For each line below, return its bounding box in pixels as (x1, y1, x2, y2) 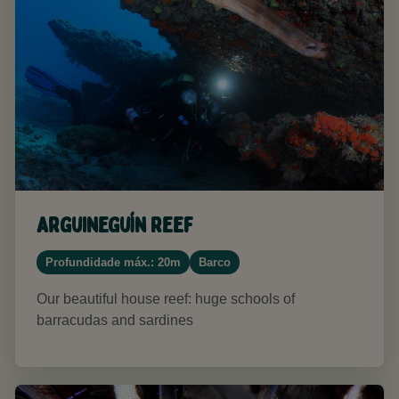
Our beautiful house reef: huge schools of (37, 290, 295, 306)
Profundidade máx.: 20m (45, 255, 181, 269)
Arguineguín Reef (37, 211, 193, 240)
